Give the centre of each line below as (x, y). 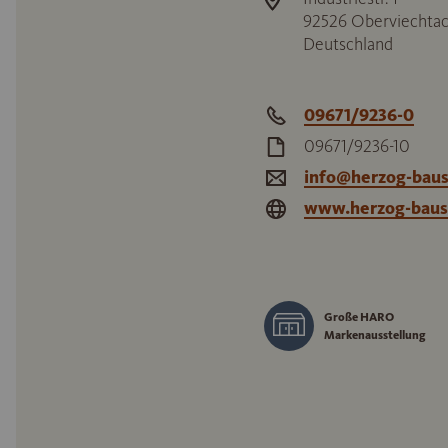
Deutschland (348, 44)
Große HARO (359, 317)
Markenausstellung (375, 335)
